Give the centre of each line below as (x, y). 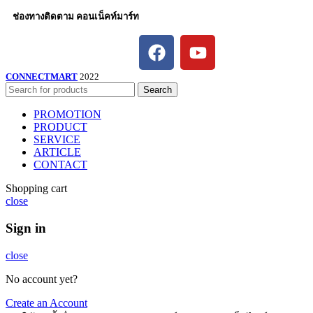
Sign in (26, 228)
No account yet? (42, 279)
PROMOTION (67, 115)
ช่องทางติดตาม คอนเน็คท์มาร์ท (76, 17)
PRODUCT (60, 127)
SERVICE (57, 140)
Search (158, 90)
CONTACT (60, 165)
